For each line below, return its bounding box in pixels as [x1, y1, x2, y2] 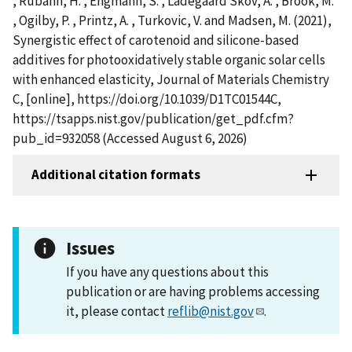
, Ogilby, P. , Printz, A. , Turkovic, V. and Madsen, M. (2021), [13, 11, 332, 29]
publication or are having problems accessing [66, 282, 320, 300]
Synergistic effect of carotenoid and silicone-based [13, 31, 299, 49]
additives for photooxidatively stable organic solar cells [13, 50, 325, 68]
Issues [66, 236, 115, 259]
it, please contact [66, 302, 167, 320]
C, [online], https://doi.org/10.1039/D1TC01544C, [13, 90, 281, 108]
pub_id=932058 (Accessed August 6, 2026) [13, 129, 247, 147]
